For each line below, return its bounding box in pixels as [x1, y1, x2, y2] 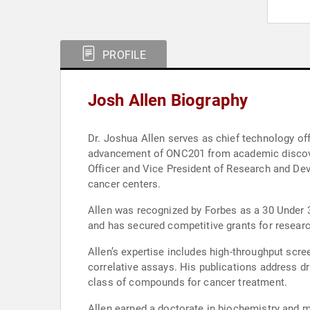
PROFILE [100, 48, 147, 62]
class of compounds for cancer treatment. [88, 276, 287, 289]
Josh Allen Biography [88, 91, 248, 110]
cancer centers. [88, 178, 161, 190]
